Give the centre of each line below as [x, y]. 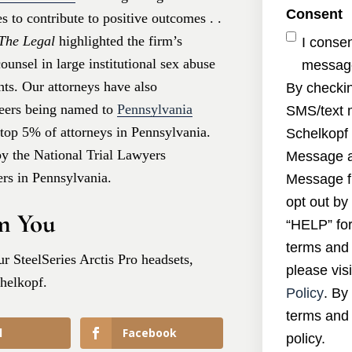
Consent [314, 14]
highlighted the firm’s [121, 41]
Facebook [149, 333]
